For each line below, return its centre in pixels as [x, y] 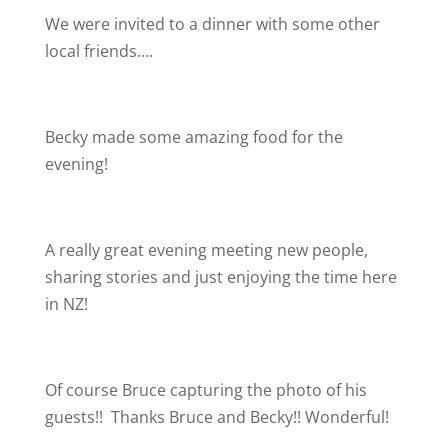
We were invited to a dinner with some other [212, 24]
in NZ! [66, 304]
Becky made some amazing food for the [193, 137]
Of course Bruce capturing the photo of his [205, 390]
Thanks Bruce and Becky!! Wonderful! [247, 417]
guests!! [75, 417]
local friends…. [98, 51]
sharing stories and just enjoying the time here [220, 277]
